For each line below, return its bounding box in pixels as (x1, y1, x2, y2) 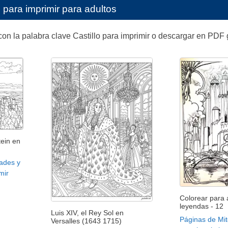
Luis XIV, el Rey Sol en (50, 208, 124, 217)
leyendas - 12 (180, 202, 224, 211)
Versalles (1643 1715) (50, 216, 122, 225)
